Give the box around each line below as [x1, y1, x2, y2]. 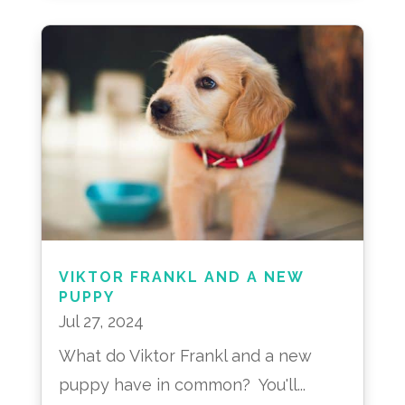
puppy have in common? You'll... [58, 375, 306, 395]
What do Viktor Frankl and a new [58, 346, 312, 366]
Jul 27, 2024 [58, 312, 144, 332]
